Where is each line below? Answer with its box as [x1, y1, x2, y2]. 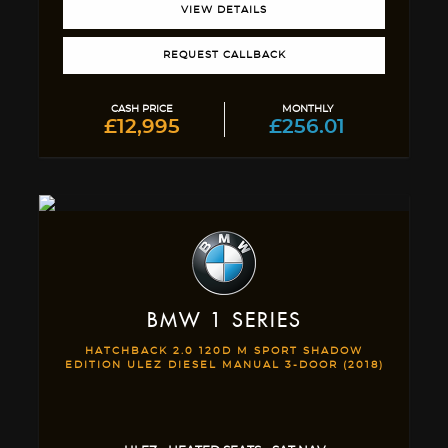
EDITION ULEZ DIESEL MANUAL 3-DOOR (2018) [64, 360, 384, 370]
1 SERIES [201, 309, 302, 333]
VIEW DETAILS [181, 5, 267, 15]
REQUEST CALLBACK [162, 50, 286, 60]
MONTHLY [281, 104, 333, 114]
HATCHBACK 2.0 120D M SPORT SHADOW [85, 346, 363, 356]
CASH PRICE [110, 104, 173, 114]
